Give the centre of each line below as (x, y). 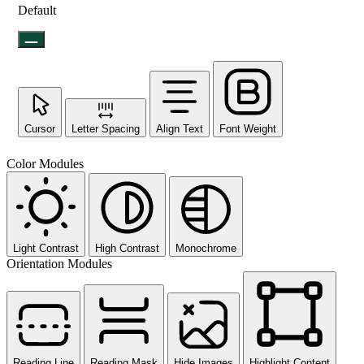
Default (37, 11)
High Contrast (127, 249)
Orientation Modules (59, 264)
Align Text (180, 129)
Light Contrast (46, 249)
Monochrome (206, 249)
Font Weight (248, 129)
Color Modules (45, 164)
